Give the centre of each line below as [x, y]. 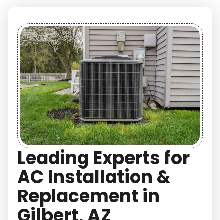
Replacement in [89, 196]
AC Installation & [94, 177]
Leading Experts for [104, 158]
